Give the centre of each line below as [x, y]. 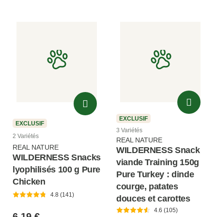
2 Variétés [26, 136]
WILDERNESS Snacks [57, 157]
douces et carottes [153, 198]
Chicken [29, 181]
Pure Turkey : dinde [155, 174]
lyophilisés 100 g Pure [57, 169]
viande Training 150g [158, 162]
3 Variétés [129, 130]
